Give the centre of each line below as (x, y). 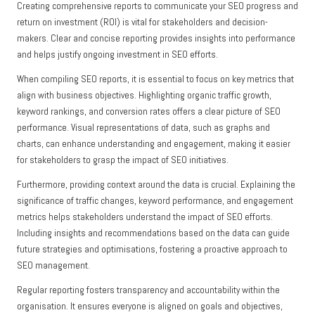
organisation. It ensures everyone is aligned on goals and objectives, (150, 307)
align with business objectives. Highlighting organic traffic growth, (144, 96)
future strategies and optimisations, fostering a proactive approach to (152, 250)
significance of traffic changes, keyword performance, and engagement (155, 201)
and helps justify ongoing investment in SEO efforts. (117, 55)
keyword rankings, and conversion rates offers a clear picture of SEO (149, 112)
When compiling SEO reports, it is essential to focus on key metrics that (155, 79)
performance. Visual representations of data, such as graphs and (143, 128)
